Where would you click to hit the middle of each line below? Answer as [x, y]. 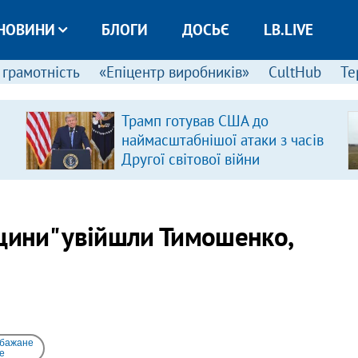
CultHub [294, 72]
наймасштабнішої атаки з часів [222, 140]
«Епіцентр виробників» [174, 72]
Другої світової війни [190, 159]
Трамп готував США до [195, 121]
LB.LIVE [288, 30]
